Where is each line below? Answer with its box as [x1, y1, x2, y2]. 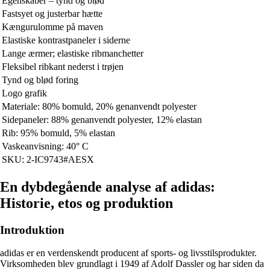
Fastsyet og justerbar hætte [2, 8, 102, 19]
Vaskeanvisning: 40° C [2, 140, 89, 151]
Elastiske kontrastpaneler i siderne [2, 34, 130, 45]
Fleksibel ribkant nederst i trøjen [2, 61, 124, 72]
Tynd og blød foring [2, 74, 78, 85]
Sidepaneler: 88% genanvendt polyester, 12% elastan [2, 114, 202, 125]
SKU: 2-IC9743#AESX [2, 154, 94, 165]
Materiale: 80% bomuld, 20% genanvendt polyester [2, 101, 196, 111]
